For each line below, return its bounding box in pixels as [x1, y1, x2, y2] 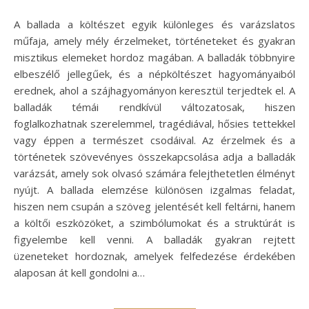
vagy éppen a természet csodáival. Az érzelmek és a [14, 132, 295, 147]
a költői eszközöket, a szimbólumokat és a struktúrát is [14, 215, 295, 230]
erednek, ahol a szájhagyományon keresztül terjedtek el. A [14, 83, 295, 97]
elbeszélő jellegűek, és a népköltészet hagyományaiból [14, 66, 295, 81]
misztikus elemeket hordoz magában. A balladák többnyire [14, 50, 295, 64]
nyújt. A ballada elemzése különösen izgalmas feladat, [14, 182, 295, 197]
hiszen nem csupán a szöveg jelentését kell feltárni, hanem [14, 199, 295, 213]
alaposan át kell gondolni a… [14, 265, 145, 279]
